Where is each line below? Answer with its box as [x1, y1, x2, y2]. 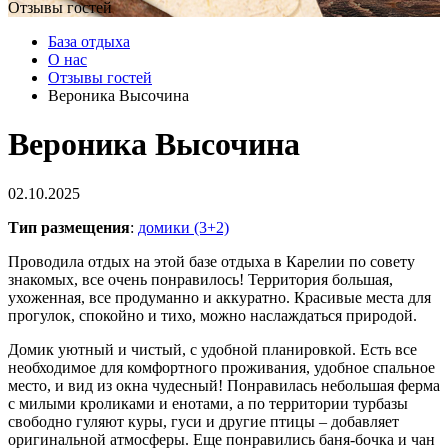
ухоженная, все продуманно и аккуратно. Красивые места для [8, 288, 431, 306]
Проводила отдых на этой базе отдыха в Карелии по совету [8, 252, 415, 270]
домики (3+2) [138, 218, 229, 236]
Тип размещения [8, 218, 130, 236]
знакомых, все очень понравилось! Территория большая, [8, 270, 393, 288]
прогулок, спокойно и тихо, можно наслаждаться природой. [8, 306, 417, 324]
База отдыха [48, 33, 130, 50]
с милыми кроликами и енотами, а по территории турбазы [8, 394, 408, 412]
